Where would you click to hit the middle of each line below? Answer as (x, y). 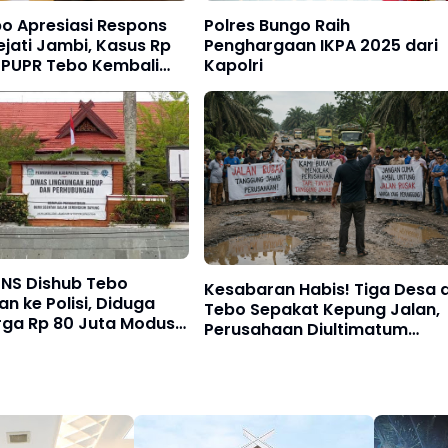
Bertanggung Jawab (288, 349)
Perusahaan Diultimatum (306, 329)
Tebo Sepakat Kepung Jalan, (322, 309)
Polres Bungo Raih (277, 26)
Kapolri (233, 66)
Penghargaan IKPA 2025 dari (321, 46)
